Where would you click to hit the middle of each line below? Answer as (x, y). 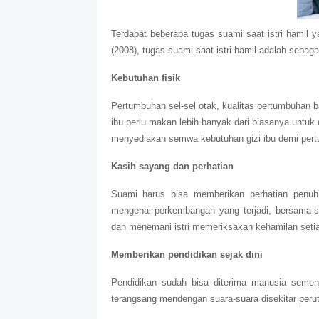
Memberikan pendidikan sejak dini (187, 255)
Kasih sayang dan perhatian (172, 167)
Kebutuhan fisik (145, 78)
